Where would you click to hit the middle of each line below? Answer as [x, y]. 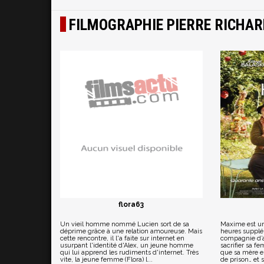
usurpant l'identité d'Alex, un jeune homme [127, 245]
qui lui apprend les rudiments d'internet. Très [129, 253]
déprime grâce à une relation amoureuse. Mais [131, 231]
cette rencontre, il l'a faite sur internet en [122, 238]
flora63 [131, 204]
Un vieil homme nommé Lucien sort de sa [125, 224]
